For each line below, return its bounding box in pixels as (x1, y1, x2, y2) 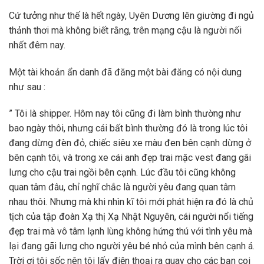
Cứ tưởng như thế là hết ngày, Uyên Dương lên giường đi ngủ (9, 9, 254, 21)
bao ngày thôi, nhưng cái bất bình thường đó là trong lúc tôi (9, 123, 247, 134)
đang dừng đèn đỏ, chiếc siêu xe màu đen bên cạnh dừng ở (9, 137, 251, 149)
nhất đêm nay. (9, 39, 65, 51)
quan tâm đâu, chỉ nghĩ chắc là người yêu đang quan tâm (9, 181, 236, 193)
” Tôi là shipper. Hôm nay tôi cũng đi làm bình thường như (9, 108, 241, 120)
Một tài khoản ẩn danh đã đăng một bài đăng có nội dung (9, 66, 242, 78)
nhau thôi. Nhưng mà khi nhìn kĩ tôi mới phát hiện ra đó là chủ (9, 196, 253, 208)
